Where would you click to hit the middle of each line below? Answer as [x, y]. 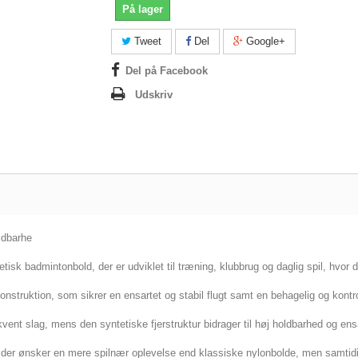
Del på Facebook [167, 71]
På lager [143, 9]
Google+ [264, 41]
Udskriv [154, 95]
